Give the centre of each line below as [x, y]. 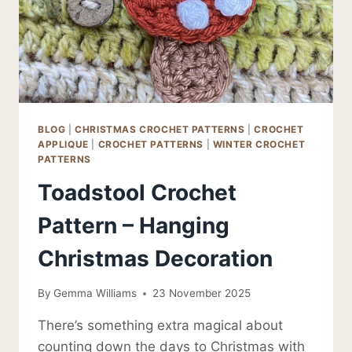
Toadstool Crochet [137, 192]
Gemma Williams [95, 293]
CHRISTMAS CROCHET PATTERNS [160, 129]
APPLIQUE [63, 144]
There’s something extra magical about [160, 326]
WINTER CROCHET [259, 144]
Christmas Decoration [155, 258]
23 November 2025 [202, 293]
